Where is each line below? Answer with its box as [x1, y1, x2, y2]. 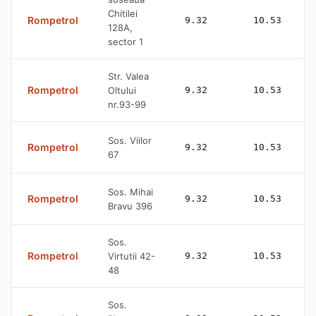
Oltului [108, 84, 136, 96]
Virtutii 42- [108, 250, 155, 262]
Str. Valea [108, 70, 149, 82]
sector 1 [108, 35, 143, 47]
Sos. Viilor [108, 134, 152, 146]
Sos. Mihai [108, 186, 153, 197]
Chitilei [108, 7, 138, 19]
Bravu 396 [108, 200, 152, 212]
